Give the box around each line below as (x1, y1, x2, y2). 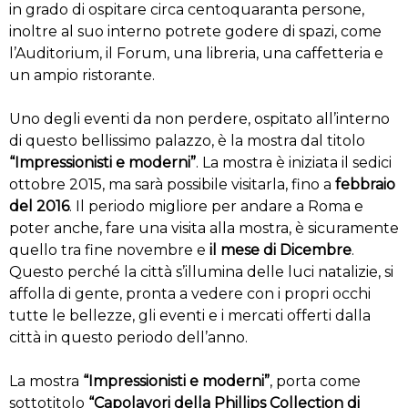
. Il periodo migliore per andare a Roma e (69, 197, 363, 215)
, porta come (270, 372, 361, 390)
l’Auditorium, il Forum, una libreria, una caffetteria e (9, 44, 383, 62)
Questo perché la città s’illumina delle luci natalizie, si (9, 262, 393, 280)
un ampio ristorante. (9, 66, 155, 84)
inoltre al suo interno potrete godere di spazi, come (9, 22, 382, 40)
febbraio (335, 175, 395, 193)
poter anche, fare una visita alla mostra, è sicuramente (9, 219, 399, 237)
